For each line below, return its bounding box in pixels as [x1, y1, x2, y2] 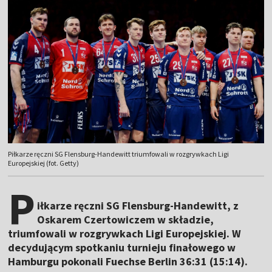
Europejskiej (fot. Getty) [8, 158, 80, 168]
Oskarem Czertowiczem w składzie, [37, 212, 214, 227]
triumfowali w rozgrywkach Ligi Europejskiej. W [8, 226, 242, 241]
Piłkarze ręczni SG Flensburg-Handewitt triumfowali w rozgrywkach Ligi [8, 149, 229, 159]
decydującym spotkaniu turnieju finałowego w [8, 240, 236, 255]
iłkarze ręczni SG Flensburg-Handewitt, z [37, 199, 239, 213]
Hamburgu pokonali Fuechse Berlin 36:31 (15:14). [8, 254, 248, 269]
